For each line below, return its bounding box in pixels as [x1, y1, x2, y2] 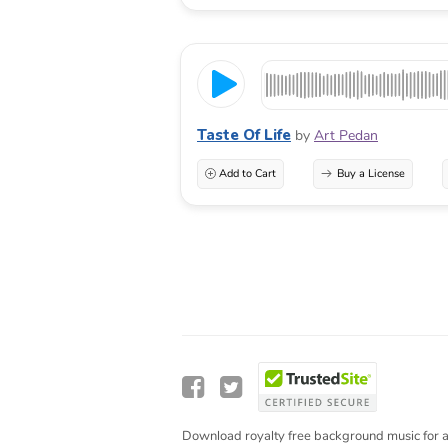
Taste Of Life [197, 124, 291, 145]
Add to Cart [219, 165, 276, 181]
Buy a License [336, 165, 405, 181]
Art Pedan [314, 125, 378, 145]
